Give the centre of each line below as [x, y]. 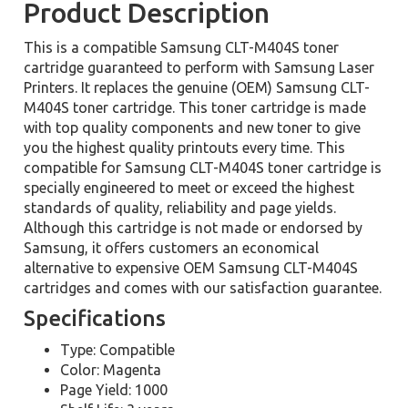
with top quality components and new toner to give [193, 127]
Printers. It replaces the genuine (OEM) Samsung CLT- [197, 87]
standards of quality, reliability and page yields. [180, 208]
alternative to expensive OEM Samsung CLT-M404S [191, 268]
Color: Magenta [111, 370]
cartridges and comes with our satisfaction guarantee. [203, 288]
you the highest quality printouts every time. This [185, 148]
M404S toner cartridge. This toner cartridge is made [195, 107]
